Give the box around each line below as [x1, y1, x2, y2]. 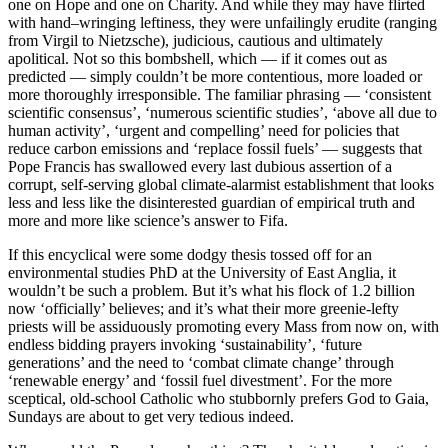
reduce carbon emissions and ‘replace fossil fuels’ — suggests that [8, 140, 422, 158]
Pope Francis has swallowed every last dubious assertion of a [8, 158, 392, 176]
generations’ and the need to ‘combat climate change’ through [8, 354, 394, 372]
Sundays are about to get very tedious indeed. [8, 408, 294, 426]
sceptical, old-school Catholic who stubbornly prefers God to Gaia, [8, 390, 429, 408]
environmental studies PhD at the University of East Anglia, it [8, 264, 396, 282]
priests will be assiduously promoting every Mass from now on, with [8, 318, 439, 336]
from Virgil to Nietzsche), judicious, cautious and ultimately [8, 32, 383, 50]
